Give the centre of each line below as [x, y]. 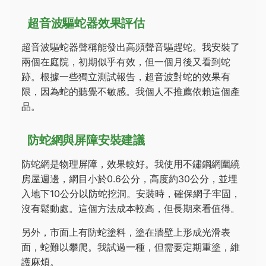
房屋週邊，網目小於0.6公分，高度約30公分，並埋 [129, 179]
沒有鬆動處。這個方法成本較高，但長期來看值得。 [131, 208]
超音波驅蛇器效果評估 [86, 23]
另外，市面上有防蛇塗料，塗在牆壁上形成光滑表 [126, 232]
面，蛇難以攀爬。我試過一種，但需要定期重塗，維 [131, 247]
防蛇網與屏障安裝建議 [86, 140]
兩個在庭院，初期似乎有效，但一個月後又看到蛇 [126, 62]
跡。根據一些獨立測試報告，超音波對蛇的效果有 [126, 77]
